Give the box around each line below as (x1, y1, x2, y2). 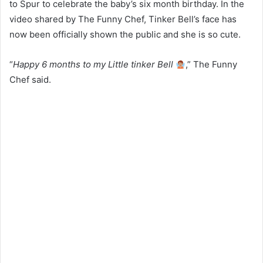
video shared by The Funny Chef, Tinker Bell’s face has (9, 14, 237, 25)
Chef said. (9, 74, 51, 86)
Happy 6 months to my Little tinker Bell (13, 59, 176, 70)
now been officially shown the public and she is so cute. (9, 29, 241, 41)
